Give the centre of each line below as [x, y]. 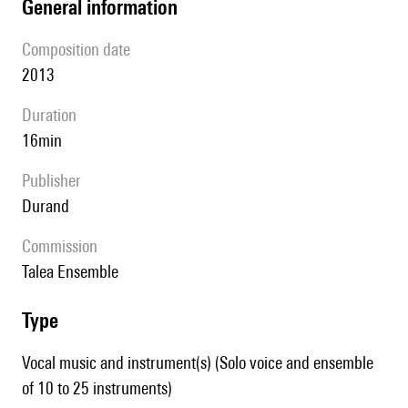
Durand [51, 206]
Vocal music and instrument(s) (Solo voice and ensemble [198, 363]
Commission [64, 246]
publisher [56, 181]
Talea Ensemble [73, 272]
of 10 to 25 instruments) [97, 388]
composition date [81, 50]
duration [54, 115]
